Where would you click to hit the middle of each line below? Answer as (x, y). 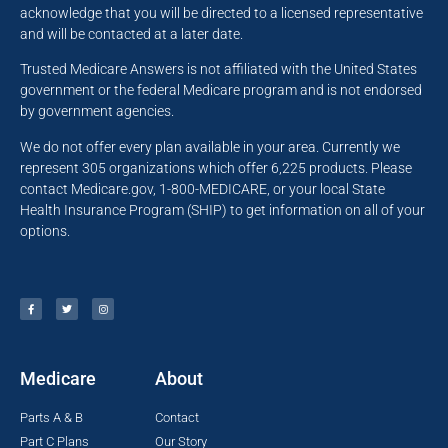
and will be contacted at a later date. (133, 33)
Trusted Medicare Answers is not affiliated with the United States (218, 69)
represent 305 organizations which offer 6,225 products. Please (216, 167)
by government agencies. (97, 111)
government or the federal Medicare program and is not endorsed (221, 90)
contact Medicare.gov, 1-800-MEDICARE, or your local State (202, 188)
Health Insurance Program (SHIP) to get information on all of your (222, 209)
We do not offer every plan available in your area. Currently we (210, 146)
